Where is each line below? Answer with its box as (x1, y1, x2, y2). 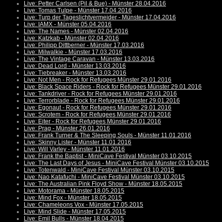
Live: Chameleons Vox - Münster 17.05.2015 (24, 201, 143, 209)
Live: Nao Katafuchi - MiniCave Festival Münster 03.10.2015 (24, 173, 185, 181)
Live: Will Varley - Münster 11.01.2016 (24, 146, 125, 153)
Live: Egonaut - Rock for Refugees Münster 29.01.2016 (24, 104, 171, 111)
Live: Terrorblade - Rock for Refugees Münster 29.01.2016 (24, 97, 180, 105)
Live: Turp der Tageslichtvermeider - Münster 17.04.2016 (24, 14, 176, 21)
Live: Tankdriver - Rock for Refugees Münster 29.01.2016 (24, 90, 177, 98)
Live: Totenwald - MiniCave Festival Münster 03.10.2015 (24, 166, 174, 174)
